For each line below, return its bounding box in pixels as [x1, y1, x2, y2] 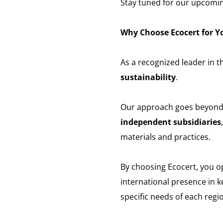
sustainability [120, 72, 176, 83]
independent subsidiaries [120, 116, 221, 127]
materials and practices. [120, 131, 211, 142]
